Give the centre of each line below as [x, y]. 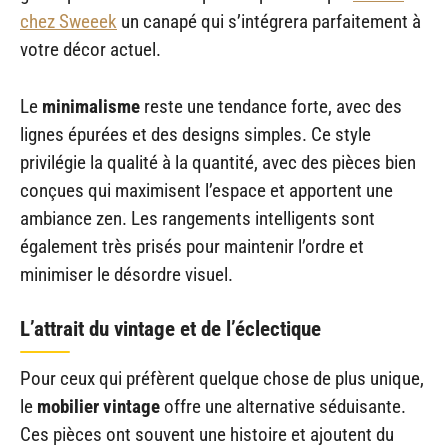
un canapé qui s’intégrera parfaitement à [269, 22]
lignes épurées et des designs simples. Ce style [195, 134]
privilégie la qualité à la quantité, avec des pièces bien [218, 162]
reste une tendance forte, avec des [271, 106]
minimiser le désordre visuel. [126, 274]
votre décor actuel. [90, 50]
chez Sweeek [68, 22]
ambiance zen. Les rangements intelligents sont [197, 218]
